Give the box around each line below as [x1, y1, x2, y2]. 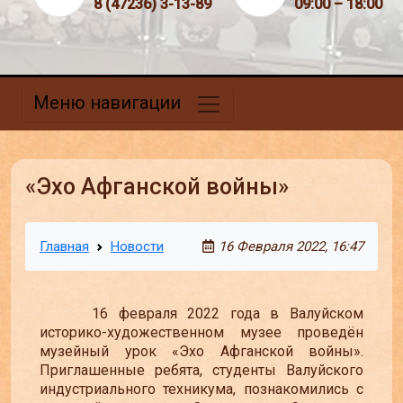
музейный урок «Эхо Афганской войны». [40, 342, 363, 360]
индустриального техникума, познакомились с [40, 380, 363, 398]
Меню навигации [33, 91, 181, 113]
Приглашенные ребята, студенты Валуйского [40, 361, 363, 379]
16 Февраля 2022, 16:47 [219, 238, 363, 255]
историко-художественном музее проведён [40, 323, 363, 341]
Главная [40, 238, 89, 255]
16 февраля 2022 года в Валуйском [40, 304, 363, 322]
